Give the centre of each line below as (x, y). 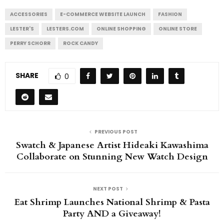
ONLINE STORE (178, 28)
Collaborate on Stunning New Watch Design (112, 156)
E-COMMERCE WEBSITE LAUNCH (103, 14)
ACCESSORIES (29, 14)
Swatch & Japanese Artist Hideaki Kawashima (112, 145)
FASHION (170, 14)
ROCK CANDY (80, 43)
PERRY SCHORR (30, 43)
